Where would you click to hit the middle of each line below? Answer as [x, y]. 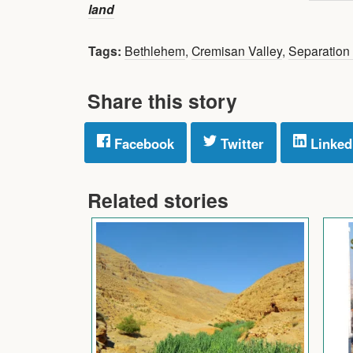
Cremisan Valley [237, 50]
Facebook [142, 143]
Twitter [240, 143]
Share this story [162, 100]
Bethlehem [155, 50]
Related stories [158, 200]
